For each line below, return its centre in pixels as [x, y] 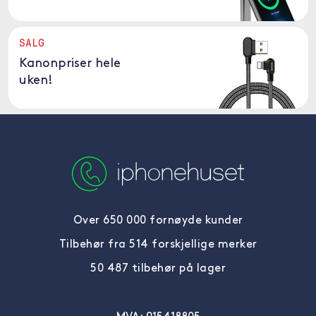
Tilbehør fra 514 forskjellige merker [158, 245]
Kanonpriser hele [69, 64]
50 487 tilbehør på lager [158, 269]
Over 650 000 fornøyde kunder [158, 221]
